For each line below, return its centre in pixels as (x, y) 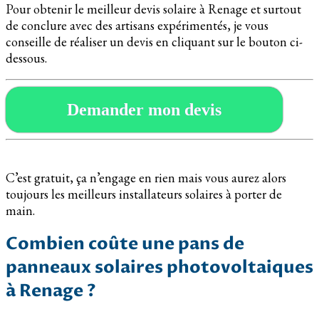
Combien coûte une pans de (125, 244)
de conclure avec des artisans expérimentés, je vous (137, 25)
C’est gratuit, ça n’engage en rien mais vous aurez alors (146, 177)
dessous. (26, 58)
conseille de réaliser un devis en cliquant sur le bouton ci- (154, 41)
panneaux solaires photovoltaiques (159, 268)
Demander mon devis (144, 109)
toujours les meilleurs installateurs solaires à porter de (144, 194)
